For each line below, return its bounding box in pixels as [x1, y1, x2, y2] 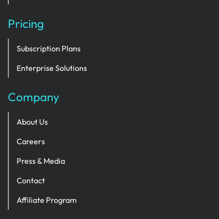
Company [8, 89, 59, 104]
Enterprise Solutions [17, 63, 87, 73]
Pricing [8, 16, 44, 31]
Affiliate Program [17, 195, 77, 205]
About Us [17, 117, 48, 127]
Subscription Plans [17, 44, 81, 53]
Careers [17, 136, 45, 146]
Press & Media [17, 156, 65, 166]
